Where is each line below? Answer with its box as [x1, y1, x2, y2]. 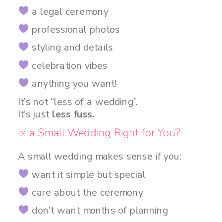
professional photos [29, 22, 120, 36]
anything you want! [29, 77, 117, 90]
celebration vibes [29, 58, 108, 72]
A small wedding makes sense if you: [18, 150, 182, 163]
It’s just [18, 107, 52, 121]
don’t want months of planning [29, 204, 168, 217]
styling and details [29, 41, 113, 54]
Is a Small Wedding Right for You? [18, 124, 181, 140]
